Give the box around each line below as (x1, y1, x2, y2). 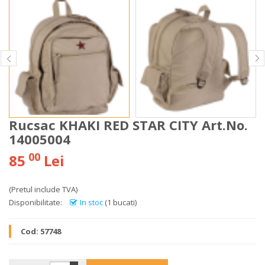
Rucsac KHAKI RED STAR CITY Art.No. (9, 116, 248, 134)
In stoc (80, 197, 103, 208)
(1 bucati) (105, 197, 137, 208)
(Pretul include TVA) (9, 184, 77, 195)
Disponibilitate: (9, 197, 62, 208)
